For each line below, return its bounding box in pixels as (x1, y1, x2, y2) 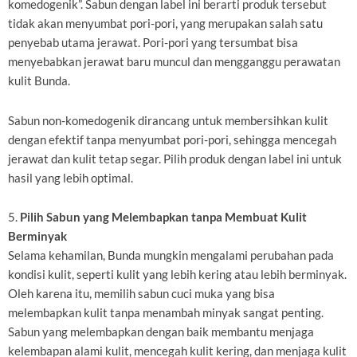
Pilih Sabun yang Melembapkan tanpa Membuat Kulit (20, 210, 307, 225)
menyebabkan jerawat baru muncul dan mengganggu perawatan (8, 55, 340, 69)
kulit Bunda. (8, 74, 70, 88)
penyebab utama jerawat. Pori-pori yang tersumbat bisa (8, 36, 298, 50)
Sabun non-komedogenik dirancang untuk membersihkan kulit (8, 113, 328, 127)
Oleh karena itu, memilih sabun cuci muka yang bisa (8, 287, 275, 301)
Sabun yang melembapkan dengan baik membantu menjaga (8, 325, 314, 339)
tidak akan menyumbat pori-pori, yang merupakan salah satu (8, 17, 323, 31)
